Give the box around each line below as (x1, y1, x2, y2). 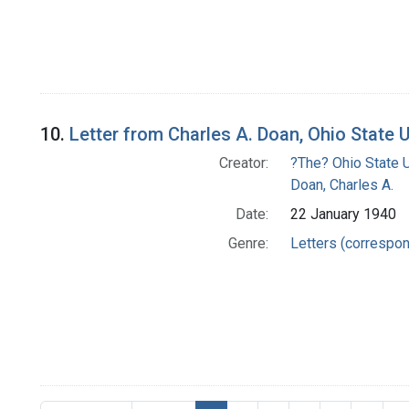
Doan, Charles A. (289, 176, 393, 194)
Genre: (227, 235, 268, 253)
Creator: (218, 154, 268, 173)
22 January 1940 (289, 205, 396, 224)
